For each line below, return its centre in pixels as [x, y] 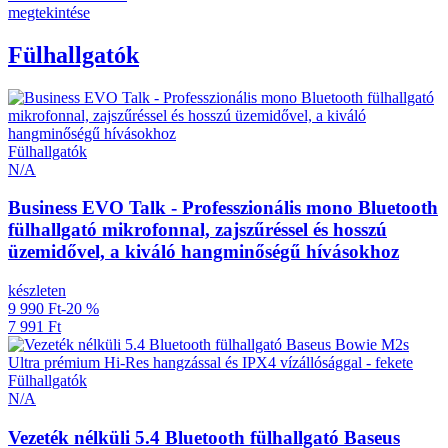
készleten [37, 291]
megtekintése [49, 12]
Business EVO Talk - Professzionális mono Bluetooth [223, 208]
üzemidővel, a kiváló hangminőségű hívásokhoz [203, 252]
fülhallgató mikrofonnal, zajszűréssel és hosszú [197, 230]
